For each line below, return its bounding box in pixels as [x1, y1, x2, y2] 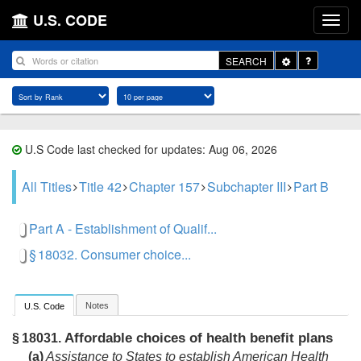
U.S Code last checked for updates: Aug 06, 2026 [22, 141, 277, 157]
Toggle [289, 52, 319, 67]
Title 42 [79, 177, 122, 196]
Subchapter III [207, 177, 286, 196]
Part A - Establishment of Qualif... [29, 219, 217, 238]
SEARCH [226, 53, 267, 68]
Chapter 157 [129, 177, 200, 196]
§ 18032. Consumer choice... [29, 245, 191, 263]
